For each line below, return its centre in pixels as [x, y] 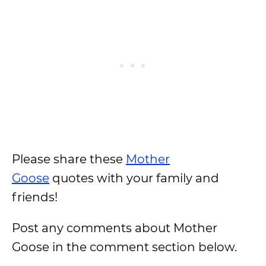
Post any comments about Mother [115, 228]
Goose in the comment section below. [124, 247]
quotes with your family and [134, 178]
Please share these [69, 159]
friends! [35, 197]
